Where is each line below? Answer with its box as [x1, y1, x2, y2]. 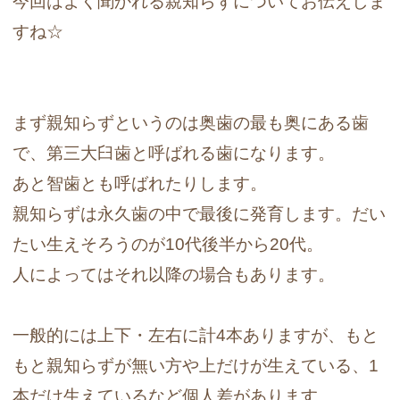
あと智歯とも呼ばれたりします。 [12, 174, 268, 194]
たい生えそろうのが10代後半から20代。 [12, 235, 324, 254]
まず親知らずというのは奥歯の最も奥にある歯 [12, 113, 370, 133]
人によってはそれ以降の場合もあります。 [12, 265, 336, 285]
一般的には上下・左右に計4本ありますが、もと [12, 326, 379, 346]
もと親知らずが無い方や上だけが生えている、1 [12, 356, 379, 376]
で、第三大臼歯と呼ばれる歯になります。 [12, 144, 336, 163]
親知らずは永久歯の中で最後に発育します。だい [12, 204, 387, 224]
